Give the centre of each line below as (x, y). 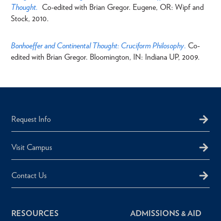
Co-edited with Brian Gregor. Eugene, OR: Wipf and (123, 7)
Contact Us (29, 175)
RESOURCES (35, 213)
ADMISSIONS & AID (166, 213)
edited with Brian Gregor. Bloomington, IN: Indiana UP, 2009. (105, 57)
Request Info (31, 119)
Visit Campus (32, 147)
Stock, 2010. (30, 18)
